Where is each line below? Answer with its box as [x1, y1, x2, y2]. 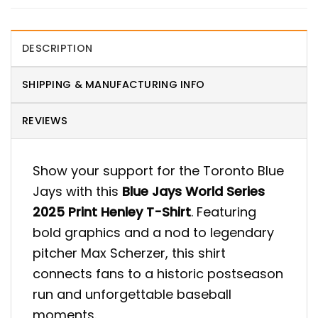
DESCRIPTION [22, 41, 93, 56]
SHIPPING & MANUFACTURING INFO [22, 77, 205, 92]
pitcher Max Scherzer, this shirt [33, 244, 226, 263]
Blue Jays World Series [122, 182, 265, 201]
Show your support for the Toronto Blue [33, 162, 284, 180]
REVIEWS [22, 114, 68, 128]
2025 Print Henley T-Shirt [33, 203, 191, 221]
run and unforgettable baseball [33, 285, 231, 304]
